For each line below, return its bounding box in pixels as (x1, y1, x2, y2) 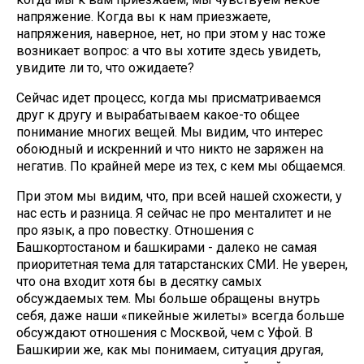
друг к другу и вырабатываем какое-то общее (16, 107, 300, 123)
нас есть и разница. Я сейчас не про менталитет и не (16, 206, 331, 221)
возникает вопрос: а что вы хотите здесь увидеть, (16, 43, 321, 58)
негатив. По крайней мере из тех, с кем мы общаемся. (16, 158, 345, 174)
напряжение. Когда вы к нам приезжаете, (16, 9, 271, 24)
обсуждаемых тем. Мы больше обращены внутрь (16, 291, 320, 306)
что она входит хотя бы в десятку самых (16, 274, 262, 289)
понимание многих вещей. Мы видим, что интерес (16, 124, 323, 140)
